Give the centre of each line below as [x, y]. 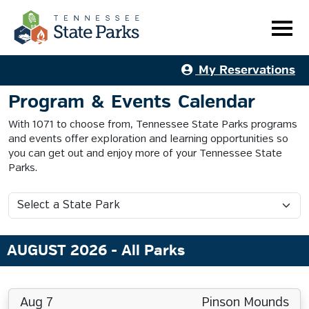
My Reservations [245, 70]
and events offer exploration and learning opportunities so [148, 139]
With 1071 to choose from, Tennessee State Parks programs [153, 125]
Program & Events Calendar [132, 102]
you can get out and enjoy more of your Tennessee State [145, 154]
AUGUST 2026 [59, 251]
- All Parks [148, 251]
